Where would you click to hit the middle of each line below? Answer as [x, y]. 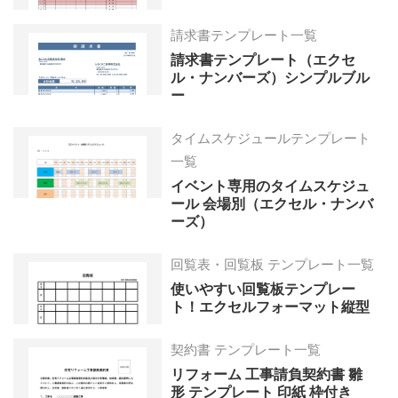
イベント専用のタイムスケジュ [271, 186]
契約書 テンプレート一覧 [246, 349]
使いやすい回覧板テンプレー [263, 289]
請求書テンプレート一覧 [244, 35]
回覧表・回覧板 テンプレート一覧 [273, 264]
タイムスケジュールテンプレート [271, 138]
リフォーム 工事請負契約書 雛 [267, 374]
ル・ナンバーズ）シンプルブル [271, 77]
